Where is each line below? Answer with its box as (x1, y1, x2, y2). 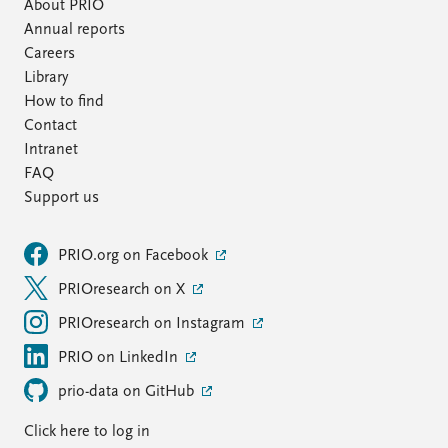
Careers (24, 46, 75, 62)
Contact (24, 118, 77, 134)
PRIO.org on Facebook (58, 248, 212, 264)
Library (24, 70, 68, 86)
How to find (24, 94, 104, 110)
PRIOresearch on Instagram (58, 316, 249, 332)
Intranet (24, 142, 78, 158)
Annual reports (24, 22, 125, 38)
